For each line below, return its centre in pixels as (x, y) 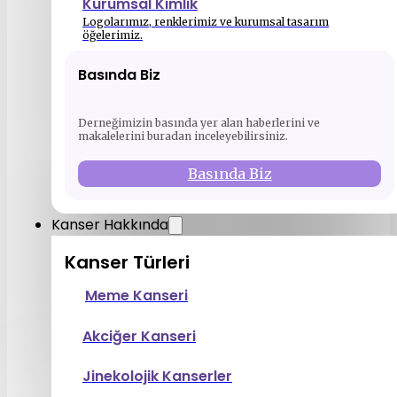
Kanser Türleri (127, 262)
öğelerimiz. (113, 35)
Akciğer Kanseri (139, 336)
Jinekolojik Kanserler (157, 376)
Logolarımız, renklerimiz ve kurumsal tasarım (206, 22)
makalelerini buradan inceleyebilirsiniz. (183, 136)
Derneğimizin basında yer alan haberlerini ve (199, 123)
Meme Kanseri (136, 296)
